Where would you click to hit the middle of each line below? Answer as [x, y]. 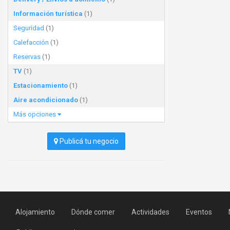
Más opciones [35, 114]
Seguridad [29, 28]
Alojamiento [35, 212]
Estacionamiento [41, 85]
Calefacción [31, 42]
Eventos [199, 212]
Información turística [48, 14]
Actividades [150, 212]
